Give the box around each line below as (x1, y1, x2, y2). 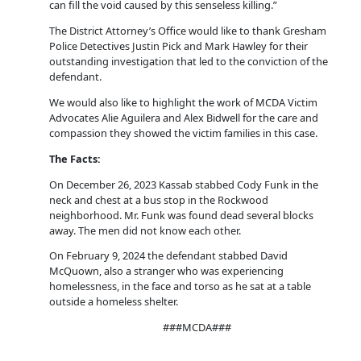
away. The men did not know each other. (48, 222, 241, 238)
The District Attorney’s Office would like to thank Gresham (48, 23, 326, 39)
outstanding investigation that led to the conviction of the (48, 54, 328, 69)
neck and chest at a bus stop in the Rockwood (48, 192, 268, 207)
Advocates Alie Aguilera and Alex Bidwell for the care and (48, 110, 318, 126)
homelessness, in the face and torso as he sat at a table (48, 279, 311, 294)
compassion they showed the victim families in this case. (48, 126, 317, 141)
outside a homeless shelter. (48, 294, 180, 309)
